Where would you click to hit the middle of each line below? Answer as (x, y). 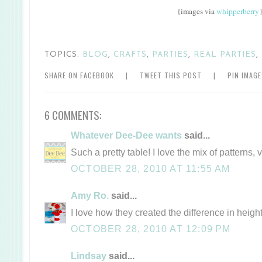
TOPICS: (63, 55)
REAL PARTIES (225, 55)
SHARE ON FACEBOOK (79, 75)
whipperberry (238, 11)
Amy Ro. (90, 195)
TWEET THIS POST (171, 75)
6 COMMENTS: (73, 115)
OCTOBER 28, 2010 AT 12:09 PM (151, 228)
